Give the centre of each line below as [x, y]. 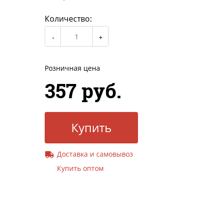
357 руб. [83, 91]
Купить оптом [80, 168]
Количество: [68, 19]
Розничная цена [72, 68]
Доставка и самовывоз [95, 154]
